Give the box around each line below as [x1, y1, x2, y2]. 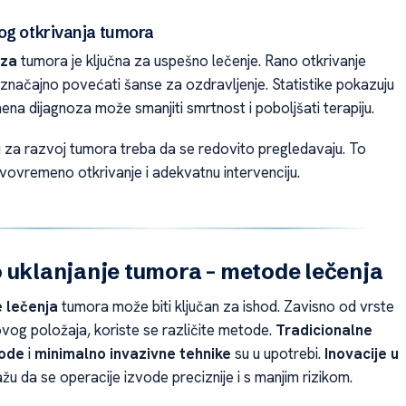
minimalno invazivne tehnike [34, 343, 231, 363]
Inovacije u [324, 343, 399, 363]
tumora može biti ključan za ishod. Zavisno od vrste [57, 295, 394, 316]
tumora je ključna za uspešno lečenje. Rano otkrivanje [16, 51, 366, 72]
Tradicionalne [275, 319, 372, 340]
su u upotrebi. [230, 343, 324, 363]
